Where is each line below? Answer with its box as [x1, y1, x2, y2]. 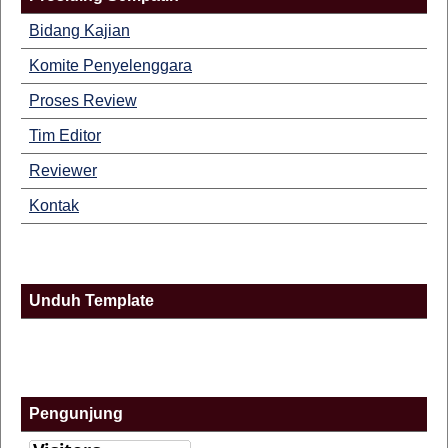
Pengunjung [29, 405, 123, 422]
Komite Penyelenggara [29, 57, 192, 74]
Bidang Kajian [29, 22, 130, 39]
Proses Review [29, 92, 137, 109]
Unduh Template [29, 292, 154, 309]
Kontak [29, 197, 79, 214]
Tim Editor [29, 127, 101, 144]
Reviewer [29, 162, 97, 179]
